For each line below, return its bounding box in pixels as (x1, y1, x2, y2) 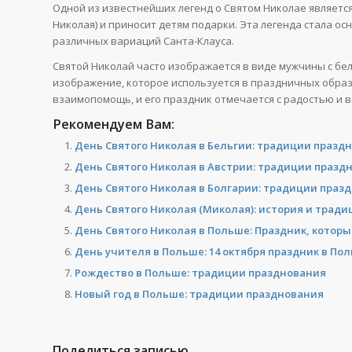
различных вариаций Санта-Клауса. (53, 34, 234, 49)
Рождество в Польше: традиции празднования (75, 266, 326, 280)
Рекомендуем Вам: (53, 115, 174, 134)
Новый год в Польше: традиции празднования (75, 287, 326, 302)
